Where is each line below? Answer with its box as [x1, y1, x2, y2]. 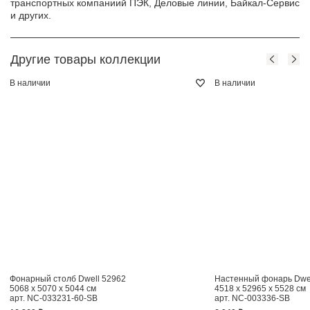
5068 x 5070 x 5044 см [10, 283, 96, 293]
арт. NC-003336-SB [214, 293, 290, 303]
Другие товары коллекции [10, 53, 161, 66]
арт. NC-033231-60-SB [10, 293, 98, 303]
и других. [10, 10, 51, 21]
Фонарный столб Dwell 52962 [10, 273, 126, 284]
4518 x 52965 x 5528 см [214, 283, 306, 293]
